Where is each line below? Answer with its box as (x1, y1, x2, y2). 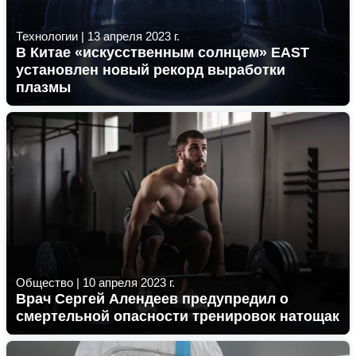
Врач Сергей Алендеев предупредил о (16, 291, 288, 307)
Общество (16, 276, 73, 289)
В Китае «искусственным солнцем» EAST (16, 44, 309, 60)
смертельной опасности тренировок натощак (16, 308, 339, 324)
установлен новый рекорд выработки (16, 62, 285, 78)
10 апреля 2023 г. (83, 276, 175, 289)
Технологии (16, 29, 78, 43)
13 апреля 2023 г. (87, 29, 180, 43)
